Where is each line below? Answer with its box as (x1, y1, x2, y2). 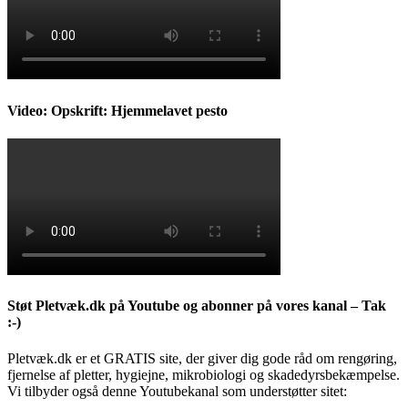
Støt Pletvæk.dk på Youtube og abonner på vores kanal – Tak (7, 298, 386, 314)
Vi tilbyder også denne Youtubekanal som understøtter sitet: (7, 382, 347, 399)
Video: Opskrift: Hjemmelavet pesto (7, 102, 228, 118)
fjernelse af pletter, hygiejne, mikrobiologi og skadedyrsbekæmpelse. (7, 366, 400, 382)
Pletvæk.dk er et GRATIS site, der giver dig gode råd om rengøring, (7, 350, 397, 366)
